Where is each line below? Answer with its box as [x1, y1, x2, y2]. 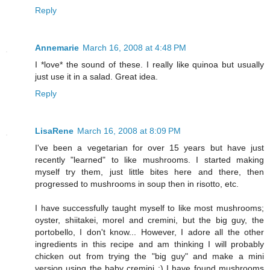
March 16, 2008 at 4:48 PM [83, 42, 186, 52]
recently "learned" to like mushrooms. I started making [35, 154, 264, 165]
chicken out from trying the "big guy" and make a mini [35, 251, 264, 261]
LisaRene [35, 125, 74, 136]
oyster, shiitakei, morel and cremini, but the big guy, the [35, 215, 264, 225]
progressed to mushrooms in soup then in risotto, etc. [35, 178, 239, 189]
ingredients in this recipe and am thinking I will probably [35, 239, 264, 249]
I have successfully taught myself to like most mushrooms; [35, 202, 264, 213]
